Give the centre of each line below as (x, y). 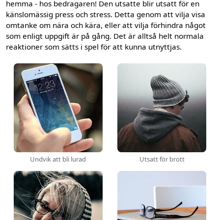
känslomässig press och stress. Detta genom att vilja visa (106, 14)
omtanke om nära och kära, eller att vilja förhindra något (106, 25)
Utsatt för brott (162, 159)
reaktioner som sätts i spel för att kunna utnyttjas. (94, 46)
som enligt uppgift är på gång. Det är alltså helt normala (105, 36)
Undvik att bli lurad (58, 159)
